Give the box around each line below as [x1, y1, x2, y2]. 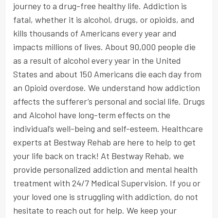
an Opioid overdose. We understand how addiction [13, 82, 200, 93]
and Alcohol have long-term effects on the [13, 109, 170, 121]
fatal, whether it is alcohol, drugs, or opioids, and [13, 14, 195, 25]
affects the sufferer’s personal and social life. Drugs [13, 96, 205, 107]
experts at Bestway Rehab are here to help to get [13, 137, 196, 148]
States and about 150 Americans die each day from [13, 69, 201, 80]
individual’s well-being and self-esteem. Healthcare [13, 123, 203, 134]
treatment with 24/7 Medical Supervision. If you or [13, 178, 200, 189]
